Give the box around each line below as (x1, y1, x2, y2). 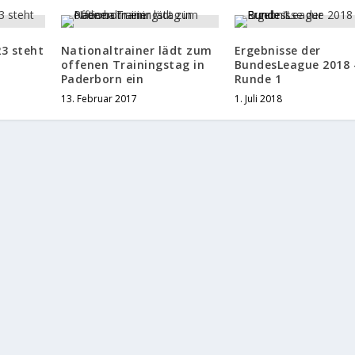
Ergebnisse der (234, 43, 321, 59)
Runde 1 (234, 71, 282, 87)
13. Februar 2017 (60, 92, 137, 106)
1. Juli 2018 (234, 92, 282, 106)
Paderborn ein (60, 71, 144, 87)
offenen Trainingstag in (60, 57, 205, 73)
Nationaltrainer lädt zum (60, 43, 212, 59)
